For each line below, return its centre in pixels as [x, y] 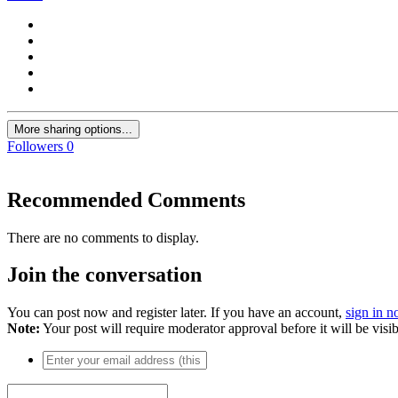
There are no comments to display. [103, 237]
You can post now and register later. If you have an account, [176, 313]
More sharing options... [73, 129]
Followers [35, 146]
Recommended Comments [126, 199]
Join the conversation [104, 275]
